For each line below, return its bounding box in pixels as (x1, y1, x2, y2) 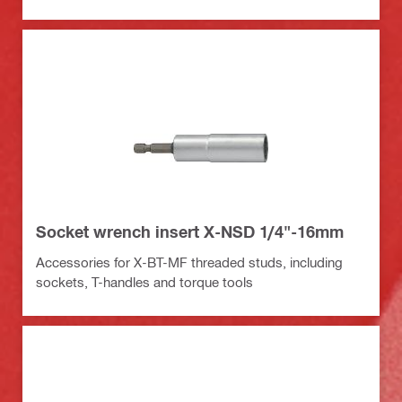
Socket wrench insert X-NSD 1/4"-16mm (36, 222, 344, 242)
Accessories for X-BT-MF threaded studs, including (36, 254, 343, 271)
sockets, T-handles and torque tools (36, 274, 253, 291)
